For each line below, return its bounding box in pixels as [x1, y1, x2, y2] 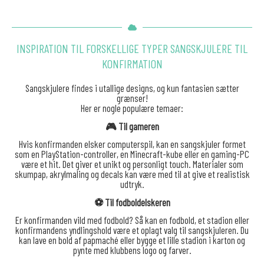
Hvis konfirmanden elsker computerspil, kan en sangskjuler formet [18, 138, 246, 150]
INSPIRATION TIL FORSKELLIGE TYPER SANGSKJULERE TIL [16, 41, 247, 56]
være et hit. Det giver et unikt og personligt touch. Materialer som [21, 158, 243, 170]
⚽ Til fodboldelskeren [94, 196, 170, 208]
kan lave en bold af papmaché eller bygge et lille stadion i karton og [19, 234, 245, 246]
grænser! [116, 92, 148, 104]
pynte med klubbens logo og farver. [72, 244, 192, 256]
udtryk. [120, 178, 144, 190]
